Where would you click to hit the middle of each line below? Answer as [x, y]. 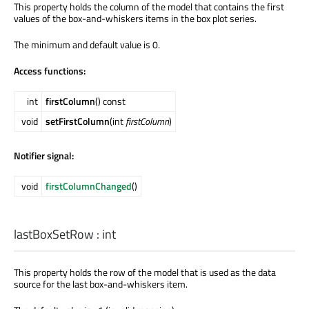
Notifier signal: [44, 156]
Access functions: [50, 71]
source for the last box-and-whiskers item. [101, 284]
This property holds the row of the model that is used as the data [145, 272]
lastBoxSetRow [54, 235]
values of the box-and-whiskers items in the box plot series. [135, 19]
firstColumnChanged [89, 186]
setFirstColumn [78, 121]
